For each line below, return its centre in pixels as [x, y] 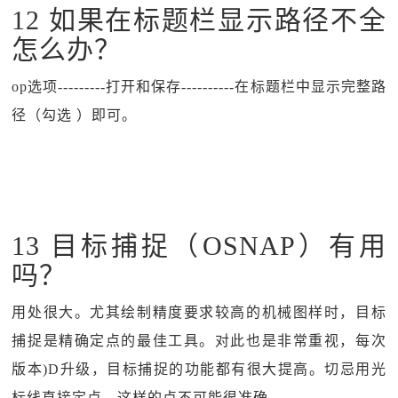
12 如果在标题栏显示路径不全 [199, 20]
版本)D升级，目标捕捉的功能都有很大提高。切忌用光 [199, 369]
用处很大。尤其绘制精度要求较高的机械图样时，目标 [199, 312]
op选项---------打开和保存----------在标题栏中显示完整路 [199, 87]
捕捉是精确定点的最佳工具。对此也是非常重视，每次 [199, 341]
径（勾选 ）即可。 [75, 115]
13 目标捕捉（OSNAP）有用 [199, 246]
